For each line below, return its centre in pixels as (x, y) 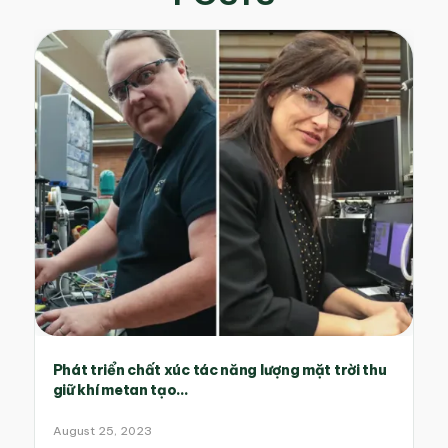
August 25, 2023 (102, 431)
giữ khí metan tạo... (120, 390)
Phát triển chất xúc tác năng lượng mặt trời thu (219, 370)
